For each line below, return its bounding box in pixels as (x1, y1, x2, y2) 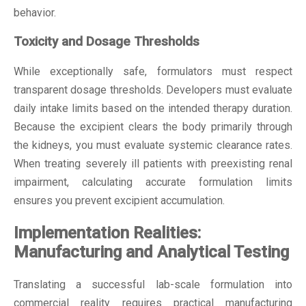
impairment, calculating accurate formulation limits (14, 176, 292, 189)
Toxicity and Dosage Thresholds (14, 34, 199, 50)
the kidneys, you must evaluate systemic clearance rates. (14, 139, 292, 152)
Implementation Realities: (14, 223, 201, 243)
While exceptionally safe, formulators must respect (14, 65, 292, 79)
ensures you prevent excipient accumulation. (14, 194, 225, 208)
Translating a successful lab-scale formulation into (14, 277, 292, 291)
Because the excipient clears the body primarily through (14, 120, 292, 134)
